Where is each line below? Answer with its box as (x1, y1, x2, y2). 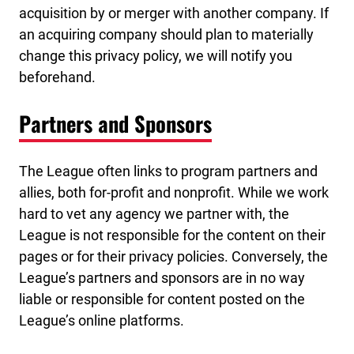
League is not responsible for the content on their (19, 226, 326, 243)
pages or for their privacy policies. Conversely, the (19, 247, 328, 265)
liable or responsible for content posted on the (19, 290, 305, 307)
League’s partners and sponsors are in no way (19, 269, 305, 286)
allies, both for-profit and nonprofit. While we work (19, 183, 329, 201)
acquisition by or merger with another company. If (19, 4, 329, 21)
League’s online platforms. (19, 311, 184, 329)
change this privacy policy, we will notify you (19, 47, 292, 64)
